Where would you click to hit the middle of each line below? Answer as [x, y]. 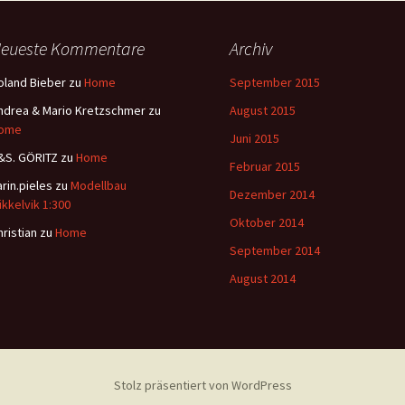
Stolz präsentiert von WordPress [202, 385]
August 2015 [263, 110]
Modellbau [99, 185]
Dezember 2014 [272, 194]
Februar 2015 [265, 166]
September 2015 [275, 82]
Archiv [251, 48]
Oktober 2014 [267, 222]
